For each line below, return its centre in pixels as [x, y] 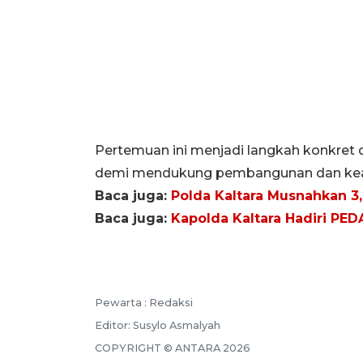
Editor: [114, 325]
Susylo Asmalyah [177, 325]
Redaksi [171, 302]
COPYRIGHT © [135, 348]
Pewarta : [122, 302]
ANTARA [198, 348]
